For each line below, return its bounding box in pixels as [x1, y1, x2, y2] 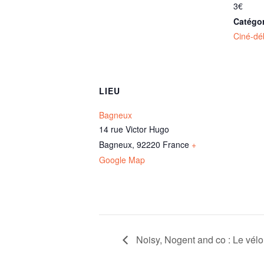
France [163, 138, 189, 150]
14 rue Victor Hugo [99, 123, 169, 135]
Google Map [99, 153, 145, 166]
